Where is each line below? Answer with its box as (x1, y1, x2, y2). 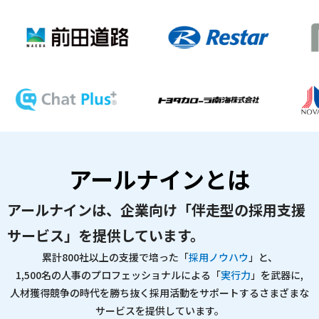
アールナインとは (69, 162, 250, 196)
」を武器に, (251, 268, 303, 283)
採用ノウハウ (188, 250, 249, 265)
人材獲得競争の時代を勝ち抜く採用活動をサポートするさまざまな (10, 286, 309, 300)
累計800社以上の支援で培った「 (41, 250, 189, 265)
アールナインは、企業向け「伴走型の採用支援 (7, 199, 305, 221)
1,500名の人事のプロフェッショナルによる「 (16, 268, 221, 283)
